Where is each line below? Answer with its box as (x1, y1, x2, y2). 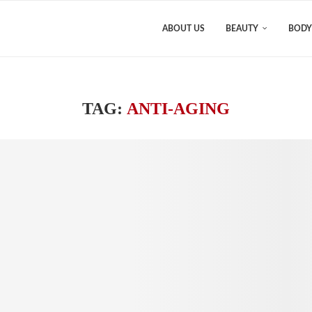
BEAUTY (226, 24, 258, 33)
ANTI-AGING (126, 100, 230, 118)
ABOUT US (162, 24, 205, 33)
